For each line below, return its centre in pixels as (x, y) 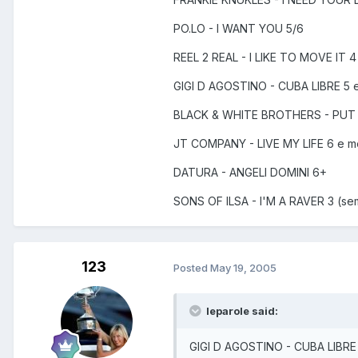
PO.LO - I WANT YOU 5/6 (239, 29)
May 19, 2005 (243, 267)
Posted (192, 267)
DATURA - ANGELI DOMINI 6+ (250, 173)
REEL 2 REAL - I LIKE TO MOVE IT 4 (265, 58)
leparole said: (241, 311)
